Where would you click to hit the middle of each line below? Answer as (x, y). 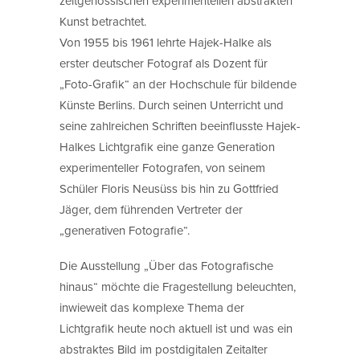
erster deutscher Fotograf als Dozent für (164, 63)
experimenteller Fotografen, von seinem (162, 167)
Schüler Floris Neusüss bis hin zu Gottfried (169, 188)
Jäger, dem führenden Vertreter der (151, 209)
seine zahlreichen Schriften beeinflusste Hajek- (180, 125)
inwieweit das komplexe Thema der (152, 307)
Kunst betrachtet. (103, 21)
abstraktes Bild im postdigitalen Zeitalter (164, 349)
